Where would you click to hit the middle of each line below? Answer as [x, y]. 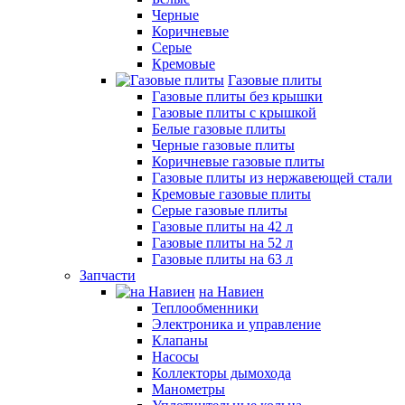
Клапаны [180, 340]
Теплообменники [205, 308]
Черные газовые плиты [223, 145]
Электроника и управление [236, 324]
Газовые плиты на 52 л [222, 243]
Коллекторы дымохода [221, 373]
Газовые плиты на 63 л [222, 259]
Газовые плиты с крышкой [234, 113]
